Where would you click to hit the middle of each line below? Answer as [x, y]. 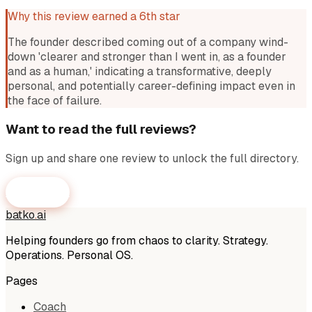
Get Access [38, 192]
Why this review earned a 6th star [94, 16]
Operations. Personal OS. [69, 255]
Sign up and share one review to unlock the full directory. [152, 158]
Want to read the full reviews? [101, 130]
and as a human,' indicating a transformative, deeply [140, 71]
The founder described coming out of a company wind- [148, 42]
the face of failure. [55, 100]
